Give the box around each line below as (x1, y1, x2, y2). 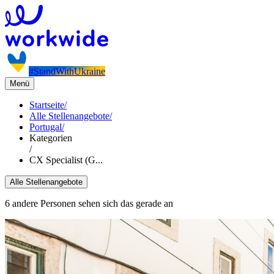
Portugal (29, 122, 62, 132)
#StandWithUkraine (29, 66, 105, 76)
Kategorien (29, 133, 72, 143)
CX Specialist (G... (29, 155, 103, 165)
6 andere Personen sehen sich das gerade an (5, 198, 173, 209)
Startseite (29, 100, 64, 110)
